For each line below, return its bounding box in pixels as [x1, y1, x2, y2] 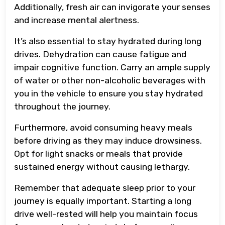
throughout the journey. [14, 101, 110, 111]
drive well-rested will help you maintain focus [14, 208, 198, 219]
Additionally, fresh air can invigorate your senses [14, 2, 210, 12]
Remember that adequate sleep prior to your [14, 182, 195, 193]
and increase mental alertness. [14, 15, 139, 25]
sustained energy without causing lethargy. [14, 161, 190, 172]
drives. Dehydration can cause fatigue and [14, 49, 186, 59]
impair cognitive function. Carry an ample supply [14, 62, 210, 72]
